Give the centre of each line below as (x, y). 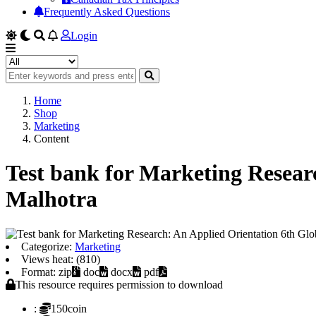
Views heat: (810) (61, 259)
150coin (69, 308)
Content (51, 139)
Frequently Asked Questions (107, 12)
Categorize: (48, 246)
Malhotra (51, 199)
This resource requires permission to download (119, 284)
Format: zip (47, 272)
